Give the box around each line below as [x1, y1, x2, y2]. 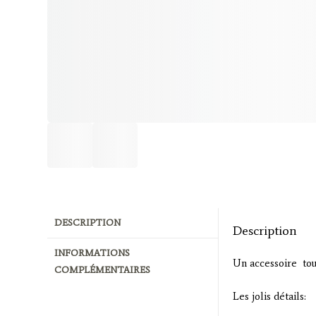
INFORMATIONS [54, 247, 130, 260]
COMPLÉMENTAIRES [54, 264, 151, 276]
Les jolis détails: [233, 290, 307, 303]
